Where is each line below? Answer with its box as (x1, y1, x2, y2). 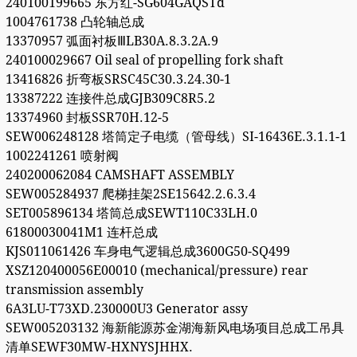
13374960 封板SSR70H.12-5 (5, 110, 169, 126)
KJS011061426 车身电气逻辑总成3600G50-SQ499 (5, 244, 290, 260)
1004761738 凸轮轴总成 (5, 14, 144, 30)
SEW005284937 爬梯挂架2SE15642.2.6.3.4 (5, 186, 256, 202)
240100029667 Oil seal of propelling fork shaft (5, 53, 284, 69)
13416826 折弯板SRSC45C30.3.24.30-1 (5, 72, 231, 88)
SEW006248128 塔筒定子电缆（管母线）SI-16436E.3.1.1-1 (5, 129, 347, 145)
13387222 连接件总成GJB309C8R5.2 (5, 91, 215, 107)
